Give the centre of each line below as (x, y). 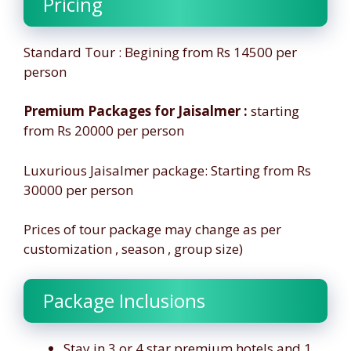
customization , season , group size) (133, 249)
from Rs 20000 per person (104, 130)
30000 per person (78, 190)
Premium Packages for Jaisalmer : (136, 111)
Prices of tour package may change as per (152, 229)
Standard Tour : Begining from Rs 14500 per (160, 52)
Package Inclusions (124, 300)
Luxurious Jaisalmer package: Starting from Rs (167, 170)
